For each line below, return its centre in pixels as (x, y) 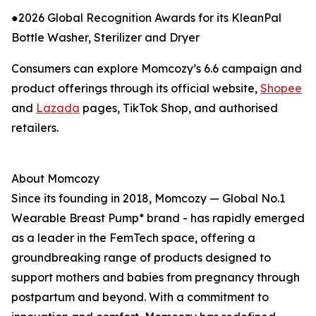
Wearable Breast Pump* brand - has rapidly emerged (158, 218)
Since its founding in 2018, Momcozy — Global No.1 (148, 198)
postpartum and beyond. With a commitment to (140, 297)
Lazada (58, 108)
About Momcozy (55, 178)
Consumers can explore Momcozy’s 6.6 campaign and (157, 68)
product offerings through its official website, (136, 88)
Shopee (281, 88)
